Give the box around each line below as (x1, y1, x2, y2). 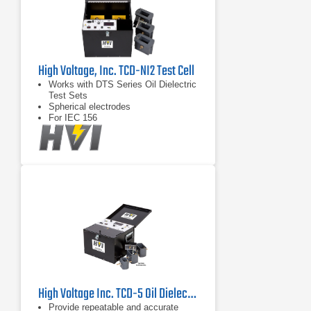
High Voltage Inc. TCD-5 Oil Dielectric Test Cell (187, 283, 196, 305)
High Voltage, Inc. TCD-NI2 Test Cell (38, 60, 194, 82)
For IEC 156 (49, 112, 97, 123)
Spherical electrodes (49, 101, 131, 112)
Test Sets (49, 90, 87, 101)
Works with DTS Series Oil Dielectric (49, 79, 196, 90)
